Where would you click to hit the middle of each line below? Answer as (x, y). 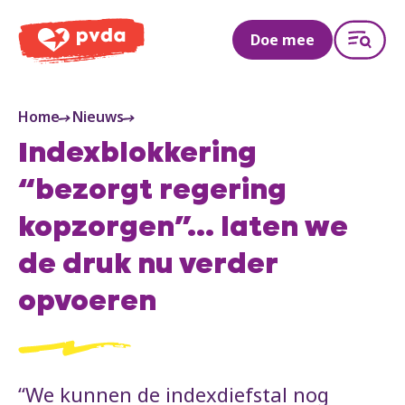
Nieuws (98, 117)
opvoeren (87, 303)
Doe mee (283, 39)
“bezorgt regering (152, 192)
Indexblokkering (137, 155)
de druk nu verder (148, 266)
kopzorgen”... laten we (183, 229)
